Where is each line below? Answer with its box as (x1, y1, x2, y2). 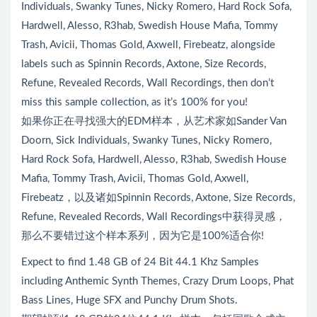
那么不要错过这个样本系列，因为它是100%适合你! (21, 230, 264, 241)
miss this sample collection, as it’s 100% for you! (21, 96, 248, 108)
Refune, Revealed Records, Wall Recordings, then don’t (21, 77, 274, 88)
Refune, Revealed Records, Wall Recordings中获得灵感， (21, 211, 286, 222)
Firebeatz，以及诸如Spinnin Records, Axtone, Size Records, (21, 192, 295, 203)
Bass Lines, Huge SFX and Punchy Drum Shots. (21, 294, 238, 306)
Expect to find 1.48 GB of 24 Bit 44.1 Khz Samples (21, 256, 259, 267)
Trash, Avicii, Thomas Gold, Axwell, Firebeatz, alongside (21, 39, 275, 50)
